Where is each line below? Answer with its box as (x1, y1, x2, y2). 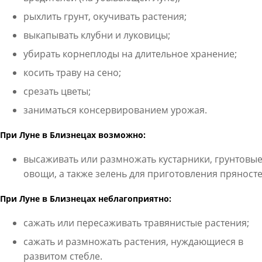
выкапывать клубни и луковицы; (23, 29, 170, 42)
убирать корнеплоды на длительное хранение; (23, 47, 237, 60)
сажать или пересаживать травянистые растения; (23, 216, 249, 229)
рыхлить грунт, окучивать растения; (23, 10, 187, 23)
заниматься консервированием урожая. (23, 104, 207, 116)
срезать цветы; (23, 85, 91, 98)
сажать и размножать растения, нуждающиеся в (23, 235, 243, 248)
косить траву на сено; (23, 66, 121, 79)
